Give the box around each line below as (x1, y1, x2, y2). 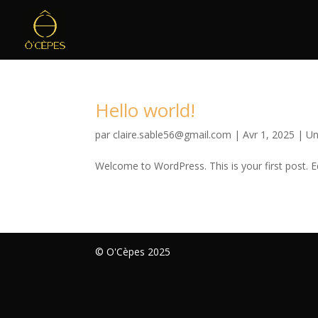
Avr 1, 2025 (243, 128, 295, 141)
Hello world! (95, 97, 196, 123)
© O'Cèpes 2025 (95, 245, 171, 258)
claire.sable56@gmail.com (113, 128, 232, 141)
